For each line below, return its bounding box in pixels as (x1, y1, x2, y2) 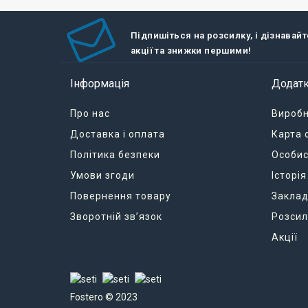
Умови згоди (70, 170, 135, 181)
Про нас (70, 108, 110, 119)
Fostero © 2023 (70, 291, 137, 303)
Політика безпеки (70, 149, 160, 160)
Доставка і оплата (70, 129, 165, 140)
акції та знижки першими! (131, 45, 252, 56)
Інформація (70, 77, 129, 90)
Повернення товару (70, 190, 171, 201)
